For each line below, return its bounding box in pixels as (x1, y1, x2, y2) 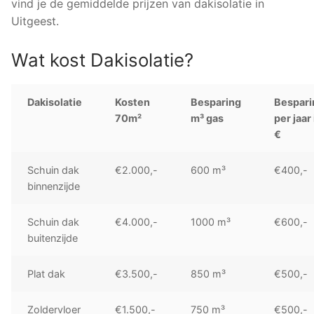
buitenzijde (27, 232, 78, 245)
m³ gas (191, 112, 224, 125)
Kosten (115, 96, 151, 109)
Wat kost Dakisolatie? (11, 49, 193, 71)
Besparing (191, 96, 242, 109)
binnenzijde (27, 180, 81, 193)
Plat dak (27, 268, 66, 280)
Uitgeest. (11, 13, 59, 28)
